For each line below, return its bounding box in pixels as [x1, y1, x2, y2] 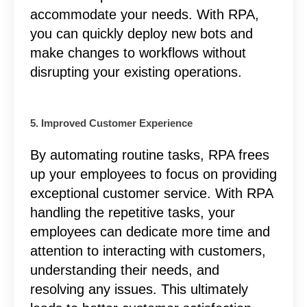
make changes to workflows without [29, 45, 246, 60]
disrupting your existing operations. [29, 64, 242, 79]
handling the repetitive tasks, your [29, 204, 235, 220]
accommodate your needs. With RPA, [29, 6, 259, 22]
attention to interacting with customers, [29, 243, 266, 258]
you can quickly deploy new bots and [29, 25, 253, 41]
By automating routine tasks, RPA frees [29, 147, 269, 162]
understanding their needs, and [29, 262, 219, 278]
